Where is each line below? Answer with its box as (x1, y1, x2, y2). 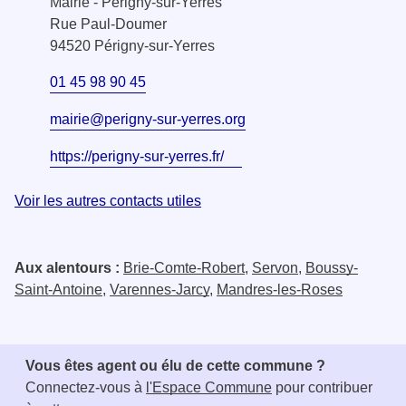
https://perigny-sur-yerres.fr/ (50, 148, 224, 164)
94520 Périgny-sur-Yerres (50, 37, 215, 53)
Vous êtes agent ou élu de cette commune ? (25, 357, 325, 373)
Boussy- (305, 259, 358, 275)
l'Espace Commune (146, 379, 272, 395)
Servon (252, 259, 298, 275)
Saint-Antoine (14, 281, 102, 297)
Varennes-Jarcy (110, 281, 209, 297)
